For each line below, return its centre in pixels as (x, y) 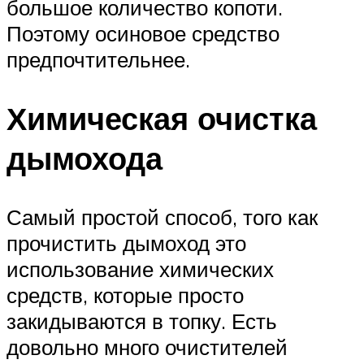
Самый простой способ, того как (162, 217)
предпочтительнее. (98, 60)
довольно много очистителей (147, 347)
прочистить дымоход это (126, 243)
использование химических (140, 269)
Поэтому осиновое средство (143, 34)
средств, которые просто (125, 295)
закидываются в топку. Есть (142, 321)
